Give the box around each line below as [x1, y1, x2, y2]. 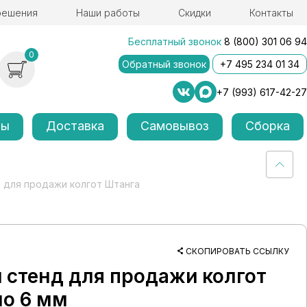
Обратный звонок [122, 58, 206, 70]
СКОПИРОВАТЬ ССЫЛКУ [186, 246, 289, 256]
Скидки [177, 7, 211, 19]
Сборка [245, 119, 290, 133]
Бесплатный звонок [128, 36, 221, 47]
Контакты [249, 7, 293, 19]
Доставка [46, 119, 105, 133]
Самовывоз [140, 119, 210, 133]
